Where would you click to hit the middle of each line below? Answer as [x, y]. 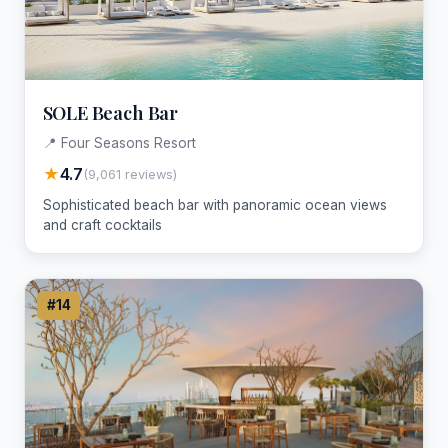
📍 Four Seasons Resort [119, 143]
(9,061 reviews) [129, 174]
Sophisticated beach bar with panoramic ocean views [214, 205]
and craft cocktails [102, 225]
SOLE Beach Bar [110, 112]
